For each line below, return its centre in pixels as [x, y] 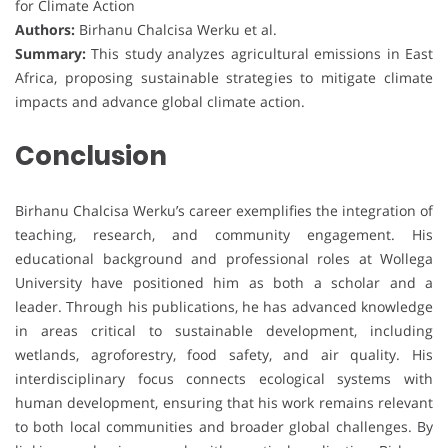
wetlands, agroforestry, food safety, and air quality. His [224, 355]
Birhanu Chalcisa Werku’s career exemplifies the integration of [224, 211]
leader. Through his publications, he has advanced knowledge [224, 307]
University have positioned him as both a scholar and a [224, 283]
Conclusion [91, 156]
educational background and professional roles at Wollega [224, 259]
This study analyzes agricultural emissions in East [259, 54]
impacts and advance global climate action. [160, 102]
